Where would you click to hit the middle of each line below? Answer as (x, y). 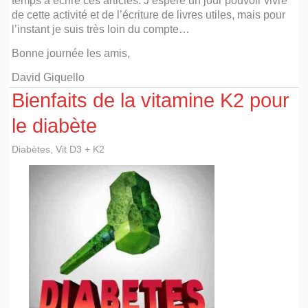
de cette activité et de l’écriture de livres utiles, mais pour (149, 14)
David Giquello (48, 77)
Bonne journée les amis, (71, 53)
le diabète (55, 125)
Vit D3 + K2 (80, 149)
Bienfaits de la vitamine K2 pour (151, 100)
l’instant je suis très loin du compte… (101, 29)
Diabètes (31, 149)
